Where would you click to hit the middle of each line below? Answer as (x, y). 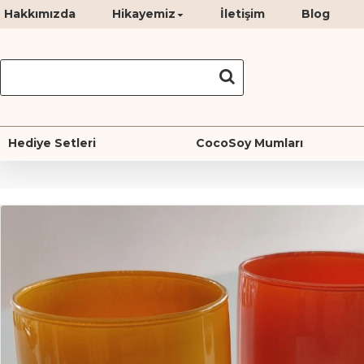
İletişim (243, 14)
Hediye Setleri (52, 143)
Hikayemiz (144, 14)
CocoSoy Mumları (250, 143)
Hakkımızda (40, 14)
